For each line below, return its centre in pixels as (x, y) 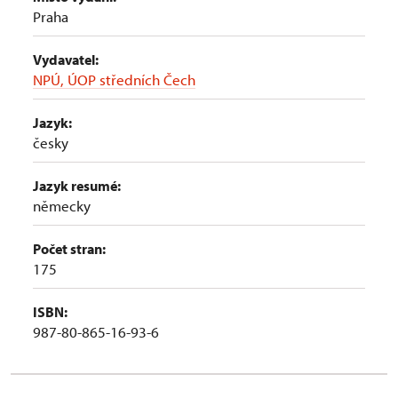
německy (62, 206)
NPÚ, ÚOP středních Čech (114, 80)
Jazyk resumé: (77, 186)
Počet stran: (69, 249)
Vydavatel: (66, 60)
